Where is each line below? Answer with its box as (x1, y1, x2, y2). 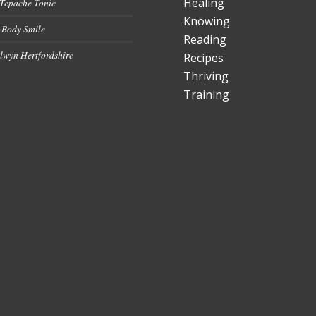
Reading (183, 31, 227, 47)
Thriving (183, 68, 229, 84)
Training (183, 86, 230, 102)
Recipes (183, 49, 224, 66)
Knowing (183, 13, 231, 29)
